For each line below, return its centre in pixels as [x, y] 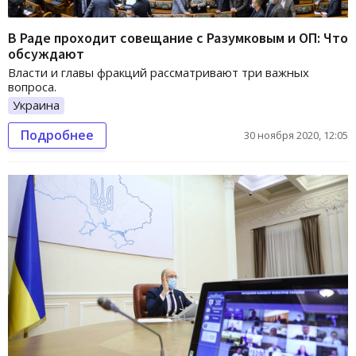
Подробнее [57, 135]
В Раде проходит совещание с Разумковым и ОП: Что [178, 38]
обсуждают [46, 54]
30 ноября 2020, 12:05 [296, 135]
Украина [36, 105]
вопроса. [32, 87]
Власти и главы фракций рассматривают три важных [159, 73]
